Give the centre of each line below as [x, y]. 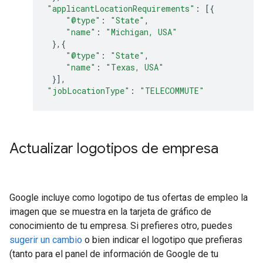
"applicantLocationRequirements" [121, 9]
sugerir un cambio [46, 240]
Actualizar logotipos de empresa [114, 149]
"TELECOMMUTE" [172, 91]
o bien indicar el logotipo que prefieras [162, 240]
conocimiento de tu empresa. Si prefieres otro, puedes [121, 226]
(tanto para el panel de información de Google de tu [114, 254]
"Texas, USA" [135, 68]
